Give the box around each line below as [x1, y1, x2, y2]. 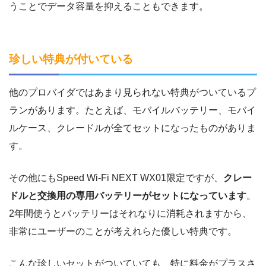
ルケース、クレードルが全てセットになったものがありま [9, 122, 256, 133]
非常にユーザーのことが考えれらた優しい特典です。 [9, 226, 237, 236]
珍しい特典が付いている [9, 53, 133, 66]
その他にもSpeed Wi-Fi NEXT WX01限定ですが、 [9, 172, 223, 183]
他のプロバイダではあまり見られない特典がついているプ [9, 87, 256, 97]
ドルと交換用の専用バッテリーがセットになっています [9, 190, 246, 201]
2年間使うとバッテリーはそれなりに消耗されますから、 [9, 208, 252, 218]
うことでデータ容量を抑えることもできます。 [9, 1, 208, 12]
